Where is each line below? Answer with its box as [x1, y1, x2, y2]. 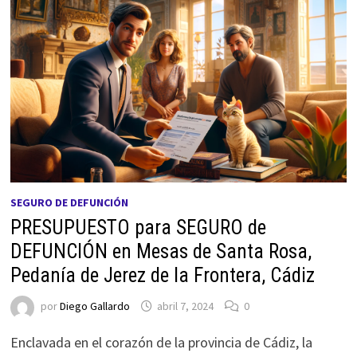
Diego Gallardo [59, 299, 130, 314]
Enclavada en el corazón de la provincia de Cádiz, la [10, 332, 312, 351]
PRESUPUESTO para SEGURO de [10, 215, 266, 239]
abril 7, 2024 [156, 299, 214, 314]
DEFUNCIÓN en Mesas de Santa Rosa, [10, 239, 312, 263]
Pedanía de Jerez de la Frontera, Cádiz [10, 263, 315, 287]
